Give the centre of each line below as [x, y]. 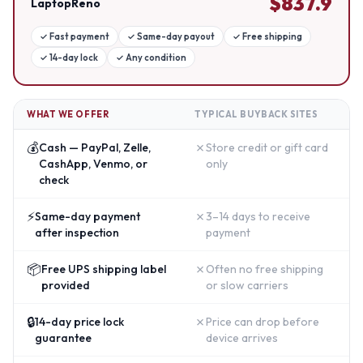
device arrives [242, 338]
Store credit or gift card [267, 147]
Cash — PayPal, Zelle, [95, 147]
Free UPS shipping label [104, 269]
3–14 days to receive [258, 216]
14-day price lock [79, 322]
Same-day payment [88, 216]
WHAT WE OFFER [68, 114]
